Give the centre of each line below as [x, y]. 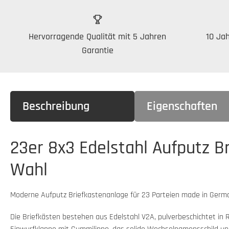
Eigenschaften [182, 106]
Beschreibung [56, 106]
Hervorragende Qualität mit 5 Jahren [97, 36]
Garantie [97, 50]
